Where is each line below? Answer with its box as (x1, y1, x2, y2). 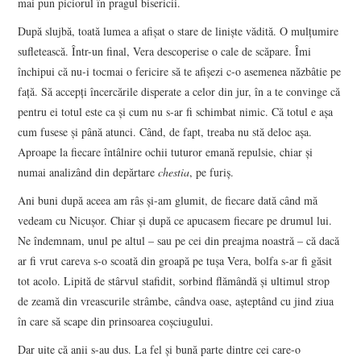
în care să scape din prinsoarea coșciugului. (18, 313, 214, 329)
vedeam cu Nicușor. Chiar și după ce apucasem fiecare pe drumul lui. (18, 212, 333, 228)
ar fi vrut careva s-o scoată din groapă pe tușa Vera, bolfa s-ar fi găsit (18, 252, 333, 268)
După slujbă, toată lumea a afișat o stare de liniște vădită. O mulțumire (18, 23, 339, 39)
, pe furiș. (189, 164, 234, 180)
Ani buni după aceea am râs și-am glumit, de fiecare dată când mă (18, 192, 318, 208)
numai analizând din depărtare (18, 164, 159, 180)
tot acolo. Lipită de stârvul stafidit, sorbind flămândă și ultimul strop (18, 272, 330, 288)
